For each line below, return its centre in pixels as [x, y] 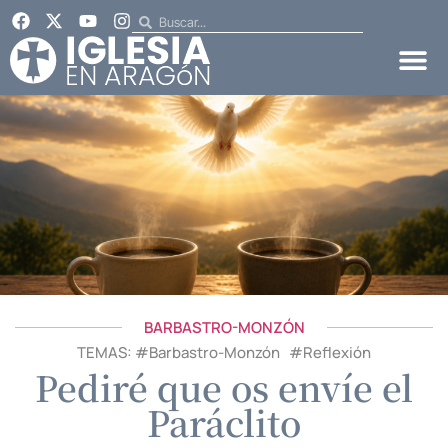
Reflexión [337, 352]
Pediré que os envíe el [224, 386]
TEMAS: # [113, 352]
